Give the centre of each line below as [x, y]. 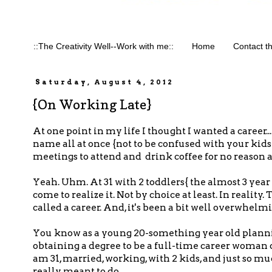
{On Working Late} [92, 105]
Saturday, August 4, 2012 [105, 82]
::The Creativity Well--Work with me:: [104, 46]
